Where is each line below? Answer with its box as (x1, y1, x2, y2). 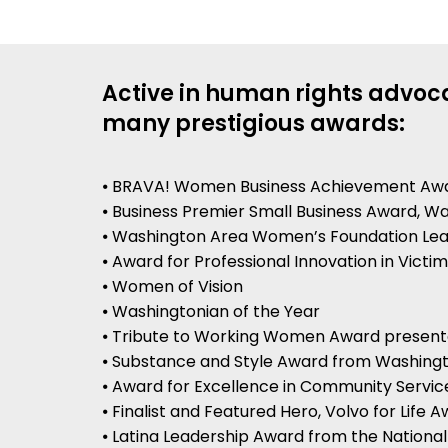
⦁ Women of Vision (102, 275, 243, 299)
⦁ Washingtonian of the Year (102, 300, 320, 324)
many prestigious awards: (102, 108, 405, 140)
